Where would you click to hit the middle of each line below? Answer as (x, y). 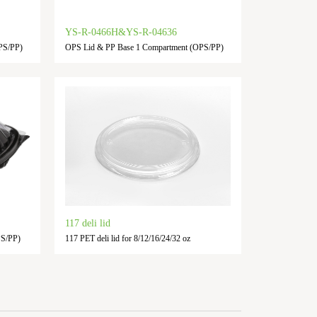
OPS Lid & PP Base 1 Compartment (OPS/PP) (144, 48)
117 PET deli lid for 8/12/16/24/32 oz (127, 238)
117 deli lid (87, 223)
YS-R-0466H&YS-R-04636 (121, 33)
